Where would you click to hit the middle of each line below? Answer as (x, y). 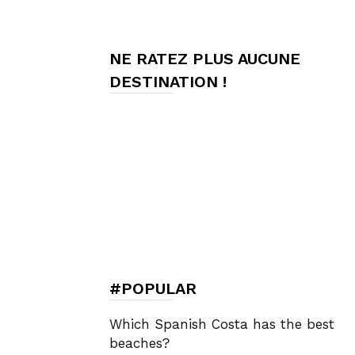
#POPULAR (153, 288)
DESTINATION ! (168, 82)
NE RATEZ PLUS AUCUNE (205, 59)
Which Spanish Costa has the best (222, 324)
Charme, (269, 90)
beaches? (139, 343)
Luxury (264, 174)
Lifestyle (269, 258)
